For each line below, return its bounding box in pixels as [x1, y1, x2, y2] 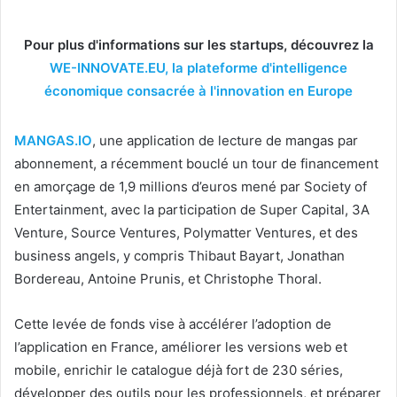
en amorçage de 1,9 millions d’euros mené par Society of [14, 178, 367, 195]
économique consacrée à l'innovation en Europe [44, 82, 353, 99]
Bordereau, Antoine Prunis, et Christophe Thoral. [14, 270, 322, 287]
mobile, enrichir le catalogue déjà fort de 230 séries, [14, 362, 343, 378]
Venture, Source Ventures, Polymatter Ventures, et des [14, 224, 358, 241]
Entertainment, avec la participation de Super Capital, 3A [14, 201, 370, 218]
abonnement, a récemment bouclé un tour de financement [14, 155, 378, 172]
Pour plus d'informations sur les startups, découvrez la [23, 36, 374, 53]
